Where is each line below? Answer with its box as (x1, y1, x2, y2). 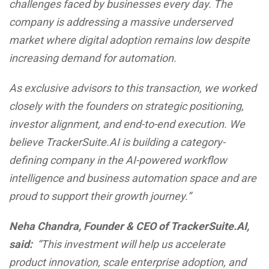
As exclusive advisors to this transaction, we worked (9, 82, 256, 94)
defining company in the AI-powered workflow (9, 154, 227, 166)
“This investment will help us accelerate (37, 238, 225, 250)
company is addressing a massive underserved (9, 16, 232, 28)
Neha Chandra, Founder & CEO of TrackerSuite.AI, (9, 220, 249, 232)
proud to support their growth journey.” (9, 190, 191, 202)
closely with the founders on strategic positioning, (9, 100, 244, 112)
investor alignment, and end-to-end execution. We (9, 118, 245, 130)
